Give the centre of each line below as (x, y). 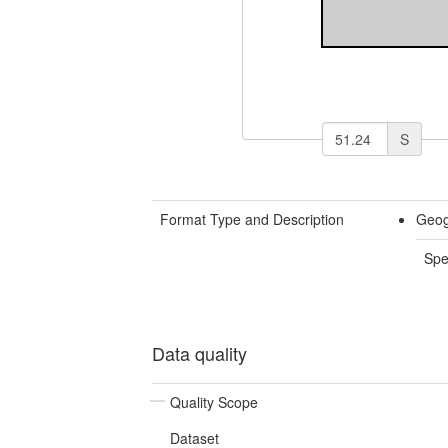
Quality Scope (214, 401)
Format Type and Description (252, 218)
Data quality (199, 352)
